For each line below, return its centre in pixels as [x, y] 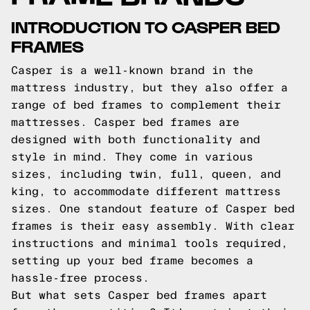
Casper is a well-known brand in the [132, 70]
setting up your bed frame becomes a [132, 261]
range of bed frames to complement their [146, 105]
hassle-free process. [80, 278]
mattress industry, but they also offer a [149, 88]
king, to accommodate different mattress [146, 191]
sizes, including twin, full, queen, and [146, 174]
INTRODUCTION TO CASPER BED [146, 26]
